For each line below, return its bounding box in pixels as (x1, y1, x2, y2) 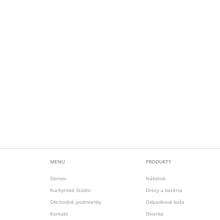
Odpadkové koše (146, 198, 185, 205)
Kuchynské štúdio (50, 187, 91, 193)
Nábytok (146, 175, 165, 182)
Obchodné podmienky (50, 198, 101, 205)
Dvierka (146, 210, 164, 217)
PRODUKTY (146, 158, 171, 165)
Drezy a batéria (146, 187, 182, 193)
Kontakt (50, 210, 68, 217)
